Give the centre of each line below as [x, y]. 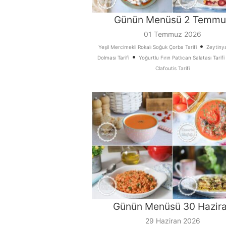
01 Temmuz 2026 [173, 34]
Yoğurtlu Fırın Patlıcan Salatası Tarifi [181, 58]
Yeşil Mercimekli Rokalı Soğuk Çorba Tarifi [148, 47]
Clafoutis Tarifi [173, 68]
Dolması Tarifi [113, 58]
